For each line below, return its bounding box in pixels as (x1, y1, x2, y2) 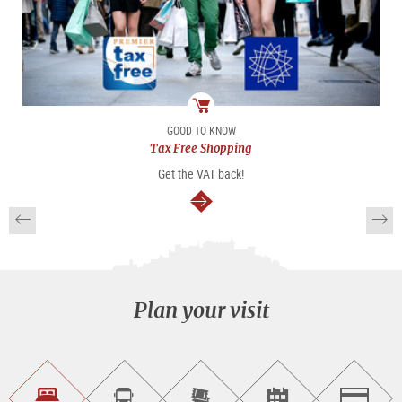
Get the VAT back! (158, 164, 244, 182)
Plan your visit (133, 295, 269, 324)
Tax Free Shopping (150, 140, 252, 156)
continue (211, 188, 289, 218)
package (200, 121, 244, 140)
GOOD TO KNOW (166, 122, 236, 137)
